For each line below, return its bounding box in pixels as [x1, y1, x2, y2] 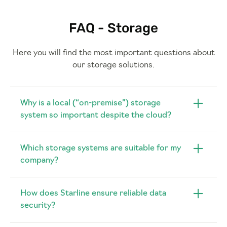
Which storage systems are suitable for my [20, 144, 181, 153]
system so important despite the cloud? [20, 111, 171, 120]
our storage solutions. [72, 61, 155, 69]
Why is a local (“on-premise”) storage [20, 99, 161, 107]
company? [20, 156, 58, 165]
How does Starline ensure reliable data [20, 189, 166, 198]
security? [20, 201, 55, 210]
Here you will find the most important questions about [12, 49, 215, 57]
